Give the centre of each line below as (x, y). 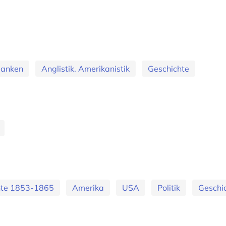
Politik (169, 187)
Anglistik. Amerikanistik (86, 68)
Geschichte (168, 68)
